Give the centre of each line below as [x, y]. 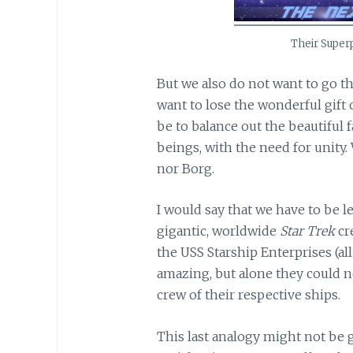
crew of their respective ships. [248, 295]
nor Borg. [185, 168]
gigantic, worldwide [218, 231]
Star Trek [307, 231]
